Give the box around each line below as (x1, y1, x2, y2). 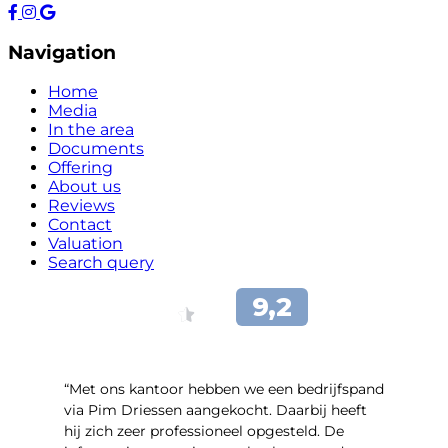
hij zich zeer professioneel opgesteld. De (64, 422, 344, 441)
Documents (48, 139, 144, 159)
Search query (48, 253, 154, 273)
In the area (48, 120, 134, 140)
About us (48, 177, 121, 197)
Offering (48, 158, 113, 178)
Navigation (8, 40, 116, 64)
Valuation (48, 234, 123, 254)
